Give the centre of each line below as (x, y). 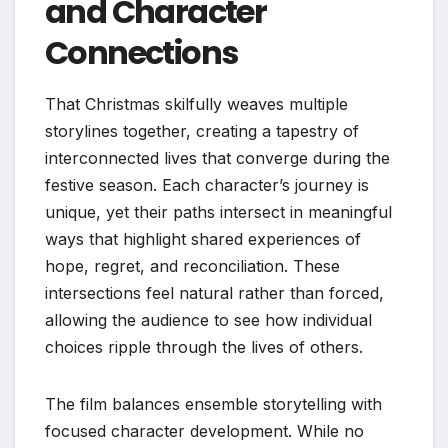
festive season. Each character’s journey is (207, 185)
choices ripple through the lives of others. (204, 347)
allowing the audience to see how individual (208, 320)
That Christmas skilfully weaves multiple (196, 104)
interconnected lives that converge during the (217, 158)
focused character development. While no (204, 431)
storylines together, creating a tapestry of (202, 131)
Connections (141, 53)
